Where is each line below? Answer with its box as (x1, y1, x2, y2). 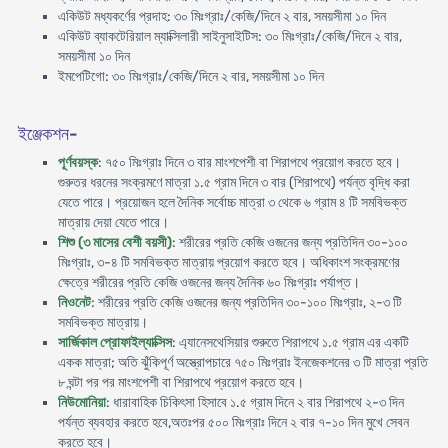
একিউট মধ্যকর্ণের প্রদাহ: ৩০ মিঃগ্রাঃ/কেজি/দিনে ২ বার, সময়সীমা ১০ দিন (57, 8, 386, 25)
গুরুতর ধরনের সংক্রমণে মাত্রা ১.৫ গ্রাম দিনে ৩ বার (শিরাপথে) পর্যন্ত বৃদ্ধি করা (57, 174, 410, 191)
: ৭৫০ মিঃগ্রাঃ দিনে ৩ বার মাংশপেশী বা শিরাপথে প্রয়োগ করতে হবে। (97, 154, 401, 171)
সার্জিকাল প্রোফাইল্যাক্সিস (57, 334, 172, 351)
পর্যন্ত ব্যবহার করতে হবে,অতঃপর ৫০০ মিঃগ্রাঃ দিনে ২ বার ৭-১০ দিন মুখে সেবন (57, 414, 409, 431)
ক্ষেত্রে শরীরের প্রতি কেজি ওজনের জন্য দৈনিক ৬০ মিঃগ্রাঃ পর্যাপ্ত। (57, 274, 360, 291)
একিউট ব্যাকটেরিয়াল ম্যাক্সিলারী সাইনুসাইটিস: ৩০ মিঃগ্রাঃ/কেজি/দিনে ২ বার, (57, 28, 402, 45)
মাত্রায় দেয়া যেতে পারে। (57, 214, 169, 231)
